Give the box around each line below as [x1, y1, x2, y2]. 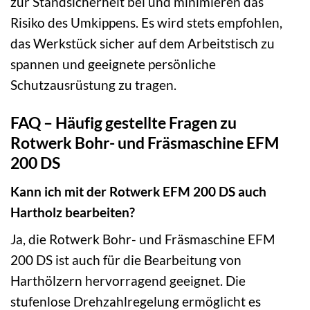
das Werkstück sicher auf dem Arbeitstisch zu [10, 35, 275, 52]
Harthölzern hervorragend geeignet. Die [10, 273, 246, 289]
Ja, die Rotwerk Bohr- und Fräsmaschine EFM [10, 231, 275, 248]
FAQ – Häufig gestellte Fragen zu [10, 113, 237, 133]
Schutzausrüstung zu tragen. [10, 77, 176, 93]
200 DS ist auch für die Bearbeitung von [10, 252, 241, 268]
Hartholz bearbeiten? [10, 203, 135, 220]
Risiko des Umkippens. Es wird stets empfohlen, [10, 15, 282, 31]
